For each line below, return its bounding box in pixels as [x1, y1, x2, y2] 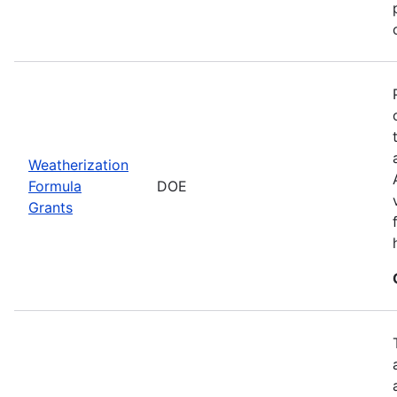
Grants [28, 198, 73, 216]
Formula [28, 176, 82, 195]
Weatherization [28, 155, 128, 174]
